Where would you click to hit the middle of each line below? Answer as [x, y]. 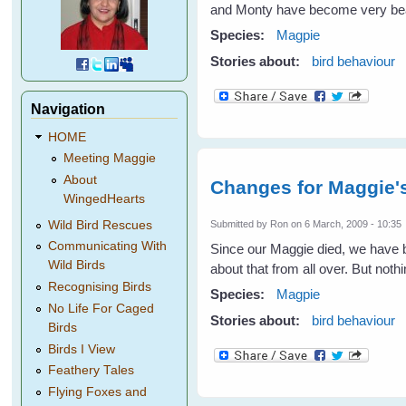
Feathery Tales [92, 371]
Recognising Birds [100, 287]
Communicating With [108, 246]
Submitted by [241, 223]
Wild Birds [77, 266]
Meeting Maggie [109, 159]
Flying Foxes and [98, 391]
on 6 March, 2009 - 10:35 [345, 223]
